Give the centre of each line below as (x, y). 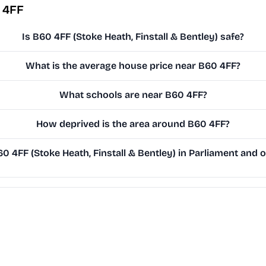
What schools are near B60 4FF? (133, 95)
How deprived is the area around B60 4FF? (133, 124)
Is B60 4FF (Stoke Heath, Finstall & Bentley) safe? (133, 37)
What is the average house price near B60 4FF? (133, 66)
